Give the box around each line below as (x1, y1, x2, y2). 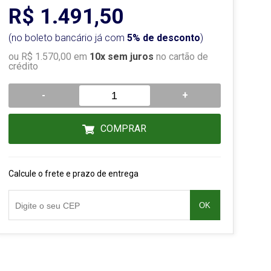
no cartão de (153, 51, 208, 62)
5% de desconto (126, 32, 200, 44)
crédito (8, 60, 38, 72)
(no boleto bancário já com (8, 32, 127, 44)
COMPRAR (100, 123, 147, 134)
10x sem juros (89, 51, 154, 62)
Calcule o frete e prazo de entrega (8, 169, 139, 178)
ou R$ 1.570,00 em (8, 51, 90, 62)
